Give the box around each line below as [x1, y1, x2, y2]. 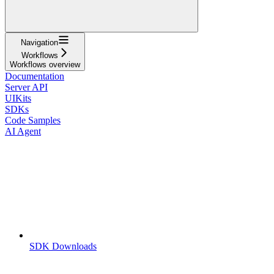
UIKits [5, 92, 31, 103]
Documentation [5, 70, 64, 81]
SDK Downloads [29, 240, 97, 251]
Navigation [21, 37, 58, 47]
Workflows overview [10, 59, 80, 69]
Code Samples [5, 114, 61, 125]
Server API [5, 81, 48, 92]
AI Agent [5, 125, 41, 136]
